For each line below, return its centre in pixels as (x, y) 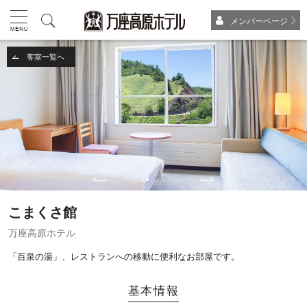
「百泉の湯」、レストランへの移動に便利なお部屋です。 (124, 257)
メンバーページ (259, 21)
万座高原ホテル (42, 233)
